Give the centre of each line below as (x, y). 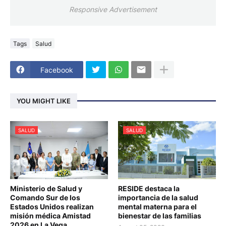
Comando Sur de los (45, 197)
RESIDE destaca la (149, 188)
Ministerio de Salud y (46, 188)
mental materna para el (157, 207)
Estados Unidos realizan (52, 207)
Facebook (57, 70)
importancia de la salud (158, 197)
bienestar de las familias (160, 216)
